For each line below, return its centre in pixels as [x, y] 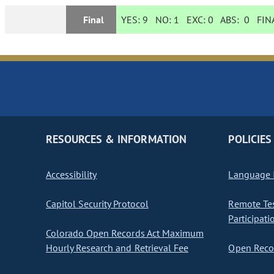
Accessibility [72, 175]
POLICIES [250, 139]
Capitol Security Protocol [97, 204]
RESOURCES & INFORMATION [116, 139]
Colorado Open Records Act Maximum [125, 233]
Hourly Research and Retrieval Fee [117, 248]
